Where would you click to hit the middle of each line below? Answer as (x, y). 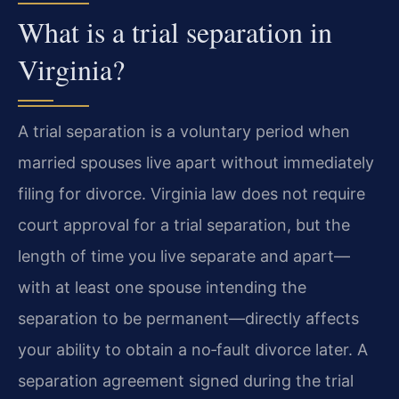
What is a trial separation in (175, 32)
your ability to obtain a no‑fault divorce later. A (193, 350)
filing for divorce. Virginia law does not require (191, 194)
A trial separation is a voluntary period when (184, 131)
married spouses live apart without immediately (196, 163)
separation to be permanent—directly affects (188, 318)
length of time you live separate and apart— (184, 256)
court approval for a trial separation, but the (184, 225)
